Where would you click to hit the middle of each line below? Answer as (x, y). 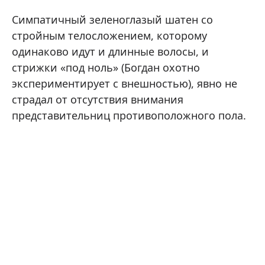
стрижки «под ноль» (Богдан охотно (106, 67)
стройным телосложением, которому (109, 35)
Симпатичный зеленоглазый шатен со (112, 20)
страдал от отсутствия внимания (98, 99)
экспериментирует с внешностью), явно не (125, 83)
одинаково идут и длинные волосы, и (110, 51)
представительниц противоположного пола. (129, 115)
